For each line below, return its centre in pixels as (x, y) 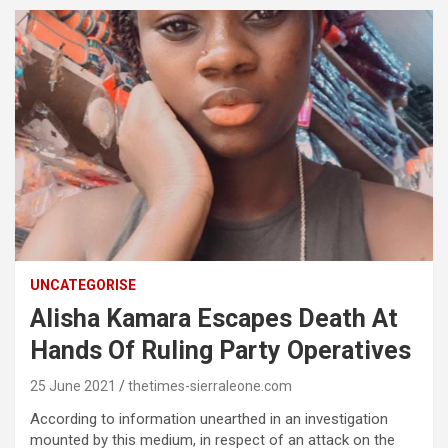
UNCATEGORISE (83, 285)
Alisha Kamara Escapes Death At (214, 319)
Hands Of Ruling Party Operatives (220, 351)
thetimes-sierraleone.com (210, 386)
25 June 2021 (73, 386)
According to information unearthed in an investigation (209, 419)
